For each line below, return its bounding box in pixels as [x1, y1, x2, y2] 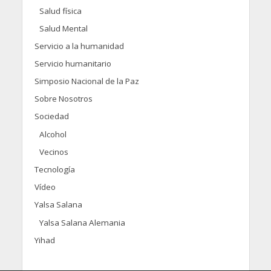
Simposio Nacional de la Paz [34, 75, 139, 87]
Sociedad [34, 110, 69, 122]
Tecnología [34, 163, 75, 175]
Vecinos [39, 146, 68, 157]
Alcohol [39, 128, 67, 140]
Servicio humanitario [34, 57, 111, 69]
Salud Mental [39, 22, 88, 34]
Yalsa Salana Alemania [39, 217, 125, 228]
